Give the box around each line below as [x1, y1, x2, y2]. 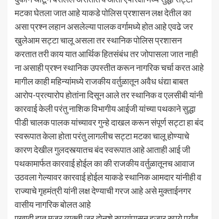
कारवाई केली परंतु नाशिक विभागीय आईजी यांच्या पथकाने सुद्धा [15, 103, 196, 114]
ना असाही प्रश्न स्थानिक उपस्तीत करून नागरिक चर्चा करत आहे [15, 62, 204, 73]
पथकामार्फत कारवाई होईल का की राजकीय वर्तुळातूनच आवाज [15, 157, 195, 169]
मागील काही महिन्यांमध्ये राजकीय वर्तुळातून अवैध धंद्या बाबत [15, 75, 188, 87]
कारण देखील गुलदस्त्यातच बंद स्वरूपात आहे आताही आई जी [15, 144, 190, 155]
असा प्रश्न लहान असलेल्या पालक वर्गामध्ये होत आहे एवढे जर [15, 21, 193, 32]
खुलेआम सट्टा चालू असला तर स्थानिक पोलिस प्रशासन [15, 34, 182, 45]
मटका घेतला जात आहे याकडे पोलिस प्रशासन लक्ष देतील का [15, 7, 191, 18]
